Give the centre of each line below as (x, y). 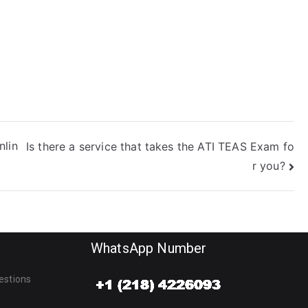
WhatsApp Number (149, 249)
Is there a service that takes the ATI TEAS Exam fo (160, 146)
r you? (268, 166)
